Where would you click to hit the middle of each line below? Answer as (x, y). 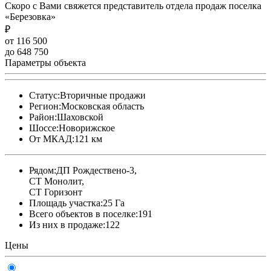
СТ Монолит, (57, 181)
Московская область (103, 106)
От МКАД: (52, 139)
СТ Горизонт (56, 192)
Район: (43, 117)
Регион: (45, 106)
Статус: (44, 95)
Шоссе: (44, 128)
